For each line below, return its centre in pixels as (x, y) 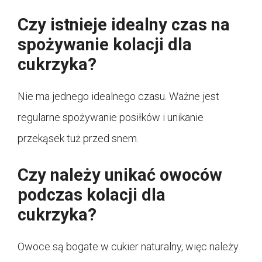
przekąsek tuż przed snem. (78, 138)
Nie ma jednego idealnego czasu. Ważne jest (118, 96)
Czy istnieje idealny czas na (124, 24)
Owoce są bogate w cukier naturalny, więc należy (128, 246)
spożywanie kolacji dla (105, 44)
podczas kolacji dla (92, 194)
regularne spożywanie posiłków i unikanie (111, 117)
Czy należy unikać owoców (120, 175)
